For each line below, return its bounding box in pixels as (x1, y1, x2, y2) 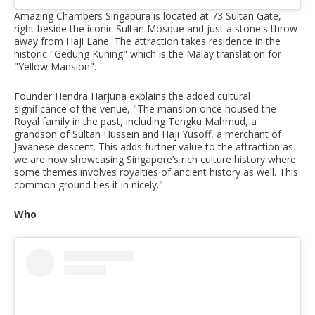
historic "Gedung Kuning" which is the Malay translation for (14, 47, 281, 61)
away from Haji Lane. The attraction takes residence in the (14, 34, 281, 49)
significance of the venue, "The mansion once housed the (14, 102, 276, 116)
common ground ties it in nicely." (14, 178, 163, 192)
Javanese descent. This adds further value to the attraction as (14, 140, 293, 154)
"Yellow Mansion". (14, 60, 96, 74)
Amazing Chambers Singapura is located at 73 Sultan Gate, (14, 9, 281, 23)
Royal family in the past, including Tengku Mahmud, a (14, 115, 257, 129)
